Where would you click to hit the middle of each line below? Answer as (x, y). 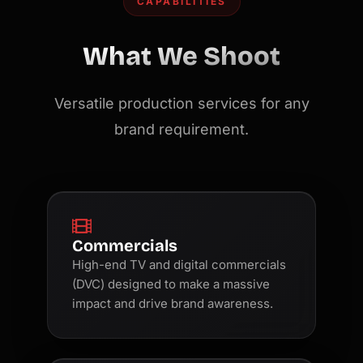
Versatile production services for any (181, 104)
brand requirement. (181, 130)
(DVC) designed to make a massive (171, 284)
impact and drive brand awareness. (173, 304)
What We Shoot (181, 57)
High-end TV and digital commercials (179, 265)
